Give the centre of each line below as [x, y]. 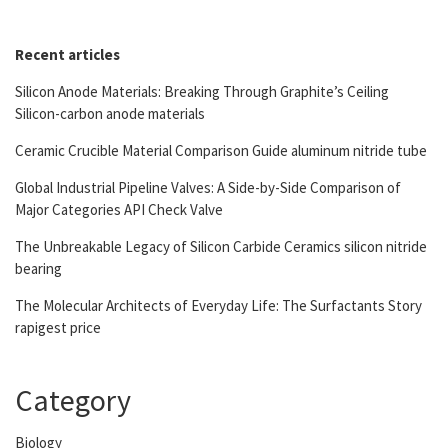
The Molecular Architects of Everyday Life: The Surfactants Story [218, 305]
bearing [38, 268]
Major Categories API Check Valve [119, 209]
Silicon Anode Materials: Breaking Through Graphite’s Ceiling [202, 91]
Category [73, 400]
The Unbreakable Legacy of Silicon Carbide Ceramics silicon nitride [221, 246]
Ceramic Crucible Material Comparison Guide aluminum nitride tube [221, 150]
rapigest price [58, 327]
